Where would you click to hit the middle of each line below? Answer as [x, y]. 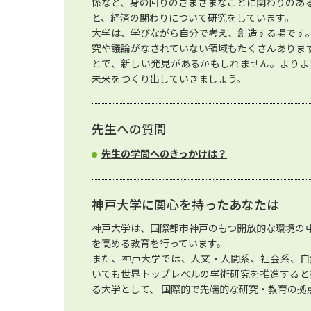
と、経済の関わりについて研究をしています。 [193, 17]
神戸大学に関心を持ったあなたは [185, 204]
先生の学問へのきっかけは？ [164, 153]
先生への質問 [129, 128]
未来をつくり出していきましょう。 [169, 78]
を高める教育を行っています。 [159, 243]
